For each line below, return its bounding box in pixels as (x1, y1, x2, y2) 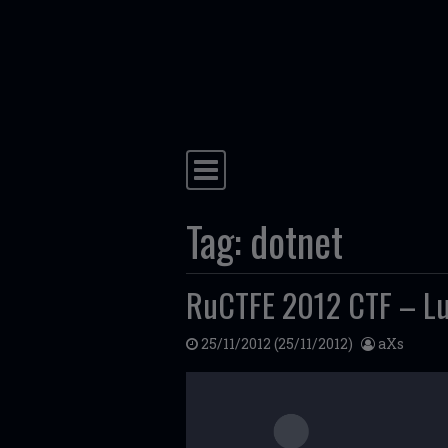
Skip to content (191, 51, 315, 72)
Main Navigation (185, 159, 373, 207)
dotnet (250, 211, 343, 271)
